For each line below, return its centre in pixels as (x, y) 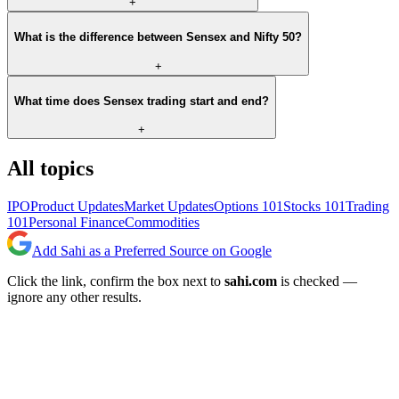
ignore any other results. (74, 297)
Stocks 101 (314, 207)
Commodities (162, 223)
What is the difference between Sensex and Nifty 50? (158, 37)
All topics (50, 169)
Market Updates (169, 207)
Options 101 (248, 207)
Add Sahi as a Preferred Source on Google (152, 251)
